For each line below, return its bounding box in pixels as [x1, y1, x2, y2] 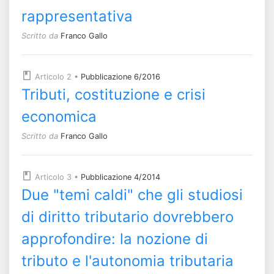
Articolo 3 [35, 172, 72, 182]
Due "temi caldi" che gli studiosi [21, 186, 243, 204]
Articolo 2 [35, 72, 72, 81]
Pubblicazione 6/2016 [81, 72, 160, 81]
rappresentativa [21, 7, 133, 25]
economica [21, 108, 97, 125]
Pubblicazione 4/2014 [81, 172, 160, 182]
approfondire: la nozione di [21, 230, 208, 248]
